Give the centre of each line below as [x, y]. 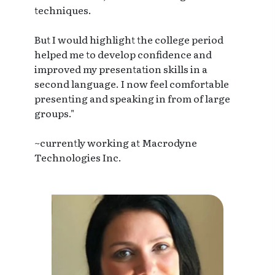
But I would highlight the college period [129, 40]
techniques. [63, 10]
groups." [54, 113]
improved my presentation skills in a [121, 69]
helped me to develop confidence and [123, 54]
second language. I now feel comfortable [132, 84]
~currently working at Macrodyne [116, 143]
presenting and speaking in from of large [132, 99]
